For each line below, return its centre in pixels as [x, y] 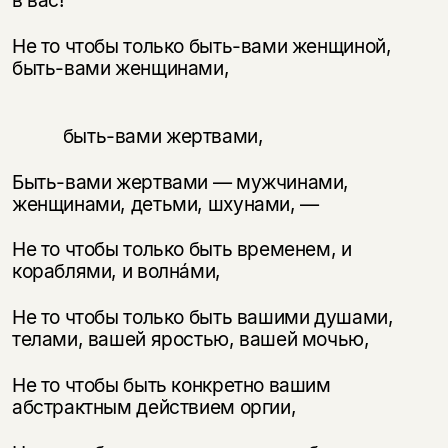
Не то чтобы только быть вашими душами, [202, 317]
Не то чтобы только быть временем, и [181, 249]
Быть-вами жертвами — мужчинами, [180, 181]
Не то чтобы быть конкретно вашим [171, 385]
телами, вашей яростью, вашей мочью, [190, 339]
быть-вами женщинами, [120, 67]
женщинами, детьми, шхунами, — [165, 203]
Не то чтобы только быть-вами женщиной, [201, 45]
